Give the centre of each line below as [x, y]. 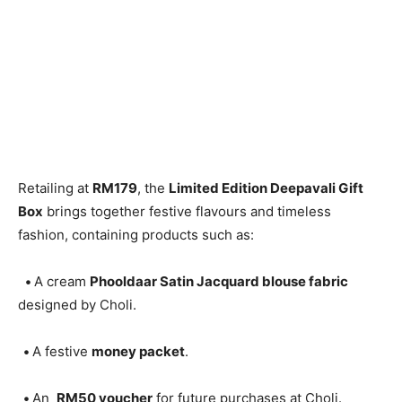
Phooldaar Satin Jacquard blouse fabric [219, 281]
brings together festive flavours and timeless [187, 211]
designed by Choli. [77, 304]
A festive [62, 351]
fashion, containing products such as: [136, 234]
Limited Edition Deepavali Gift [266, 188]
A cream [62, 281]
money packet [138, 351]
